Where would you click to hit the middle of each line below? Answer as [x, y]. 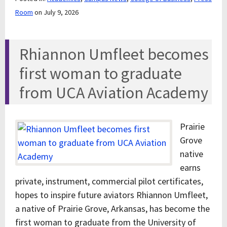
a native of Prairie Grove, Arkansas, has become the [112, 209]
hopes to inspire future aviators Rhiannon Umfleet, [111, 195]
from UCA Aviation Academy [114, 93]
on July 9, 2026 [56, 12]
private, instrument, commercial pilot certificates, [109, 181]
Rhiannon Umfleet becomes [114, 54]
